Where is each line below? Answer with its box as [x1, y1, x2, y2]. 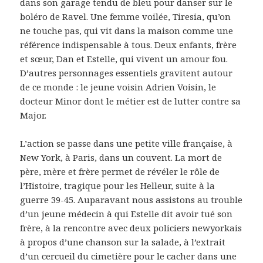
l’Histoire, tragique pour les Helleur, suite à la [20, 179, 215, 191]
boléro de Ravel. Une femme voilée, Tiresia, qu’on [20, 10, 231, 22]
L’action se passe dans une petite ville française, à [20, 137, 233, 149]
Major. [20, 109, 47, 121]
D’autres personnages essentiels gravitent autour [20, 66, 233, 79]
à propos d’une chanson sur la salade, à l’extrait [20, 235, 226, 248]
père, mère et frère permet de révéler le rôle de [20, 165, 220, 177]
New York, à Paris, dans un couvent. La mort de [20, 151, 222, 163]
